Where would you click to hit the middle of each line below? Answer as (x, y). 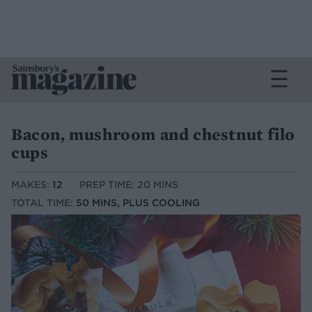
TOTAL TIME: (44, 203)
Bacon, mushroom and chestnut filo (153, 134)
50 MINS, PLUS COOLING (138, 203)
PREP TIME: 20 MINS (129, 185)
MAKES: (32, 185)
